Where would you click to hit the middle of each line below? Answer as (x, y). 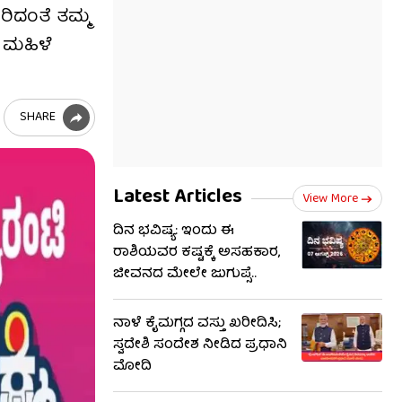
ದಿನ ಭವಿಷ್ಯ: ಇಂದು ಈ (174, 232)
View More (330, 199)
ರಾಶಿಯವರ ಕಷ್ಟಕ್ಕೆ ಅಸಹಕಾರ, (197, 253)
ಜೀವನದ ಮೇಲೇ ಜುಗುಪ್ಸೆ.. (185, 275)
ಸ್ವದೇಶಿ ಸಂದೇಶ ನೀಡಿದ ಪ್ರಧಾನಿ (200, 345)
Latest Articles (178, 198)
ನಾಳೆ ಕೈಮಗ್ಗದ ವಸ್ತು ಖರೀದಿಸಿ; (197, 324)
